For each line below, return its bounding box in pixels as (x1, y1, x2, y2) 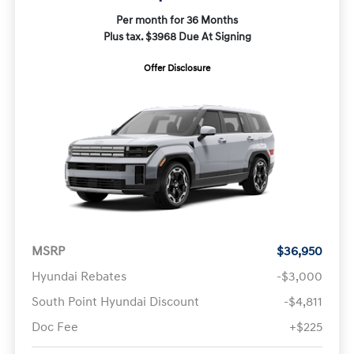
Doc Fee (31, 319, 78, 336)
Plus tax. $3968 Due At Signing (103, 30, 251, 44)
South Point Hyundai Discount (31, 294, 199, 311)
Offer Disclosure (144, 62, 210, 75)
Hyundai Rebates (31, 269, 126, 285)
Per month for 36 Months (116, 13, 238, 28)
